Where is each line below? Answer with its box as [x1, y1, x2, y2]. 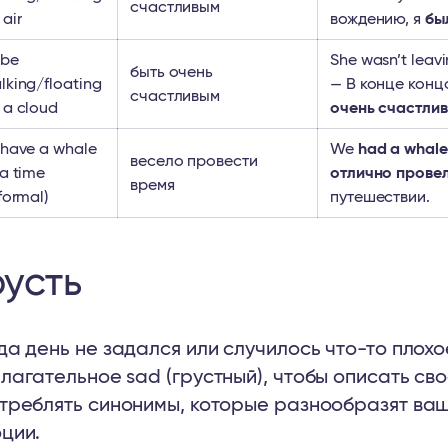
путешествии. [330, 189, 430, 205]
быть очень [130, 64, 214, 80]
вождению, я [330, 11, 425, 27]
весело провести [130, 153, 258, 169]
